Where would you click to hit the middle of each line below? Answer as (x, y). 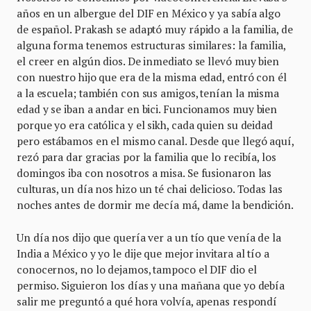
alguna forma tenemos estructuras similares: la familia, (151, 45)
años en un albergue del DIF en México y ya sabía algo (149, 14)
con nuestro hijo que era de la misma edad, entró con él (152, 77)
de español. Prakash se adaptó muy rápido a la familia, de (155, 30)
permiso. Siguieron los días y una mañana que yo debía (151, 286)
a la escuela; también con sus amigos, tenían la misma (148, 93)
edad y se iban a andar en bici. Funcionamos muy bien (147, 109)
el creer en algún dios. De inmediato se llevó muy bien (148, 61)
